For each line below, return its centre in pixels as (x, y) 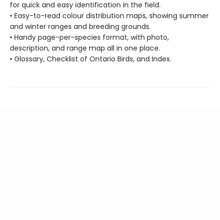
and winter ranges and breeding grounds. (80, 27)
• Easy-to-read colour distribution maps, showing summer (109, 16)
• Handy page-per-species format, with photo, (89, 38)
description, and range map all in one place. (85, 48)
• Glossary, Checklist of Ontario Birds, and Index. (91, 59)
